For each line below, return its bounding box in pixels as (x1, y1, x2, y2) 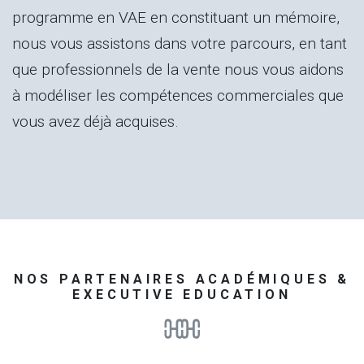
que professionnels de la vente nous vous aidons (12, 59, 344, 79)
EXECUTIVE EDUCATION (72, 286, 292, 302)
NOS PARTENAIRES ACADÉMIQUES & (13, 271, 351, 287)
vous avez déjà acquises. (12, 111, 179, 131)
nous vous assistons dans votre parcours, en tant (12, 33, 347, 53)
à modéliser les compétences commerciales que (12, 85, 344, 105)
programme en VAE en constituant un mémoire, (12, 7, 340, 27)
